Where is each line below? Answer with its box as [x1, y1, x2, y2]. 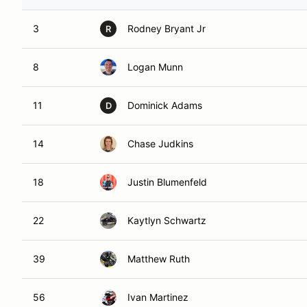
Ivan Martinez [127, 291, 188, 303]
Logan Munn [127, 61, 183, 73]
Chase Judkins [127, 138, 193, 149]
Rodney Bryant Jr [127, 23, 206, 34]
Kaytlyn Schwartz [127, 214, 206, 226]
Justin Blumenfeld [127, 176, 207, 188]
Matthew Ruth [127, 253, 190, 265]
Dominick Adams [127, 99, 202, 111]
